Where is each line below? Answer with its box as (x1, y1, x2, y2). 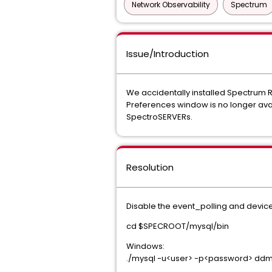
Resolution (126, 161, 174, 174)
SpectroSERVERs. (126, 111, 192, 123)
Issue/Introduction (126, 47, 209, 60)
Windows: (126, 240, 165, 252)
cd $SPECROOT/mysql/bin (126, 220, 229, 232)
